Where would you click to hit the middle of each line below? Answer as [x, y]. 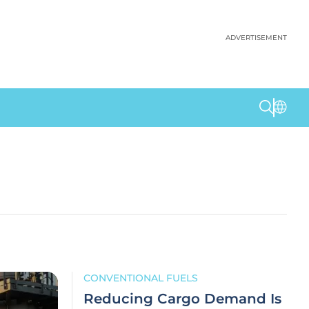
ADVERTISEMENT [256, 38]
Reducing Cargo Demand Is [182, 299]
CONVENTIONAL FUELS [141, 278]
